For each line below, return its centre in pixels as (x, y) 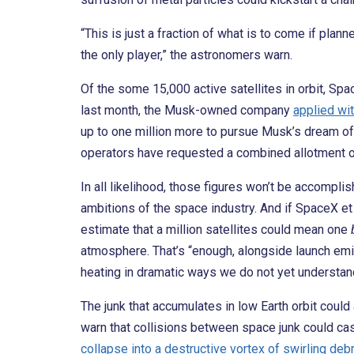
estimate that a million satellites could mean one (216, 230)
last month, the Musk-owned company (187, 111)
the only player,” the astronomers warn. (186, 55)
